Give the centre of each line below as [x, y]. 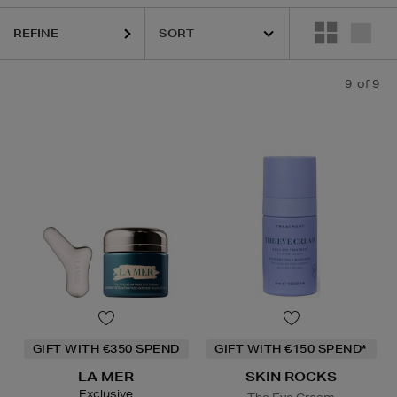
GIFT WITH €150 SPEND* [291, 349]
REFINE [36, 33]
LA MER [106, 377]
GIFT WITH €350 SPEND [106, 349]
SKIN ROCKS [291, 377]
